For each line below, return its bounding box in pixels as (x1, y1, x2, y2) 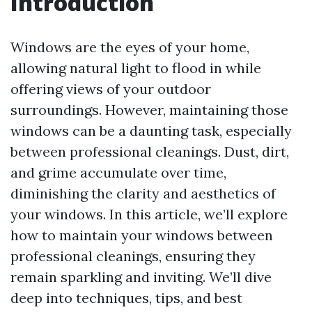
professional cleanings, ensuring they (10, 247, 256, 265)
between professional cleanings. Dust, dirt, (10, 143, 289, 160)
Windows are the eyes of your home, (10, 38, 249, 56)
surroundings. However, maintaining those (10, 101, 288, 118)
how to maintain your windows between (10, 226, 273, 244)
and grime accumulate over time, (10, 164, 226, 181)
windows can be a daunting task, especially (10, 122, 292, 139)
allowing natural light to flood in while (10, 59, 261, 77)
